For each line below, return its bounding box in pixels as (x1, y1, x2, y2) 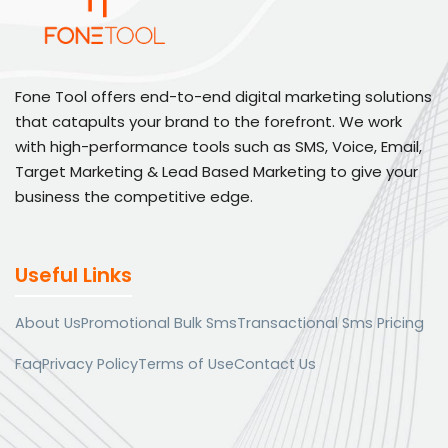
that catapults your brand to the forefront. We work (15, 110, 402, 132)
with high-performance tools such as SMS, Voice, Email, (15, 135, 422, 157)
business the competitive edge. (15, 185, 253, 207)
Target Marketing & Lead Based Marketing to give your (15, 160, 418, 182)
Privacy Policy (42, 354, 138, 375)
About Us (15, 313, 81, 334)
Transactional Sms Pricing (237, 313, 424, 334)
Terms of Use (138, 354, 234, 375)
